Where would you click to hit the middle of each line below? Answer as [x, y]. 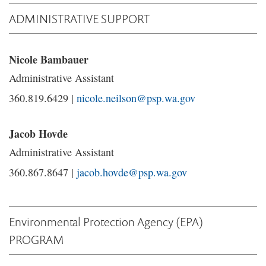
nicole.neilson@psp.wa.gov [136, 98]
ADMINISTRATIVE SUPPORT [79, 18]
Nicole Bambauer [49, 59]
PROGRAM [37, 239]
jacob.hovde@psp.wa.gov [132, 172]
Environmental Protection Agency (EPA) [106, 221]
